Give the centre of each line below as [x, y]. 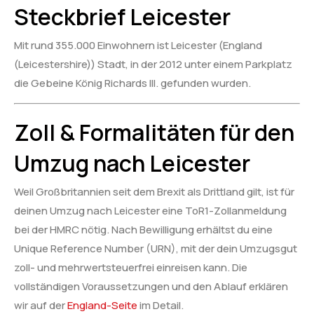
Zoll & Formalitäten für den [154, 132]
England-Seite [102, 305]
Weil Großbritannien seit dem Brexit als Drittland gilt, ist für [154, 191]
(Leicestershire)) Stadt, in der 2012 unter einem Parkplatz [153, 64]
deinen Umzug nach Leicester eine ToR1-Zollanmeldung [150, 210]
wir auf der [41, 305]
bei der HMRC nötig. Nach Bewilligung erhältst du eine [143, 229]
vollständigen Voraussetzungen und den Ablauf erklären [151, 286]
